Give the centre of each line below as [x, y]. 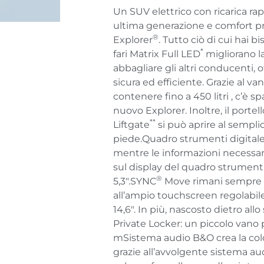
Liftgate [131, 124]
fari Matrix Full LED [157, 54]
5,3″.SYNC [135, 181]
